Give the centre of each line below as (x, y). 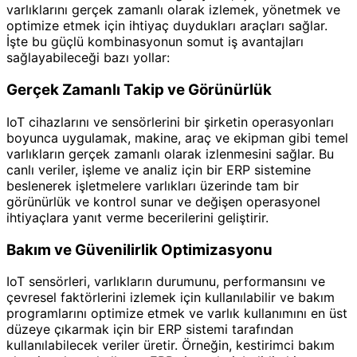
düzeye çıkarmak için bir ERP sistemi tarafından (150, 330)
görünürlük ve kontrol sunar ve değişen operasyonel (163, 201)
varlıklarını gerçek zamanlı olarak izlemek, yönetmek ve (173, 10)
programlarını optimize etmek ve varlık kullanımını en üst (177, 314)
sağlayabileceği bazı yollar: (88, 58)
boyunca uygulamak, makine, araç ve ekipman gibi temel (177, 137)
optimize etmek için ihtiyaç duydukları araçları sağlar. (167, 26)
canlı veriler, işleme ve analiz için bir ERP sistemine (159, 169)
